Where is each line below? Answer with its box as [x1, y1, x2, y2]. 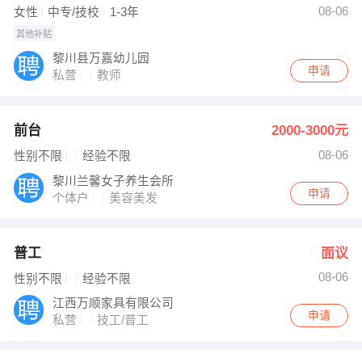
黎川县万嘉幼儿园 [53, 52, 150, 65]
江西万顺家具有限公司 [53, 296, 175, 309]
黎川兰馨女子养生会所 [53, 174, 175, 187]
